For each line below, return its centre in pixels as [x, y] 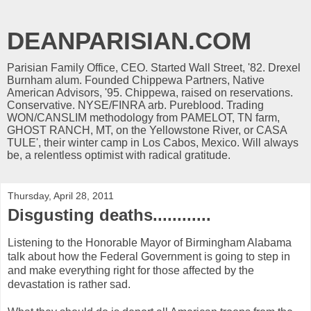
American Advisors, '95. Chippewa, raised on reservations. [150, 93]
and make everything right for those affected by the [131, 270]
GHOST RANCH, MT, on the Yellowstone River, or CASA [147, 130]
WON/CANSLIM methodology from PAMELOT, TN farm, [143, 118]
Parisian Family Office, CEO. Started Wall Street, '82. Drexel [154, 68]
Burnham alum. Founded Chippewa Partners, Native [136, 80]
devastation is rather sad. [69, 284]
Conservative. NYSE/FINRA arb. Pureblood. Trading [135, 105]
